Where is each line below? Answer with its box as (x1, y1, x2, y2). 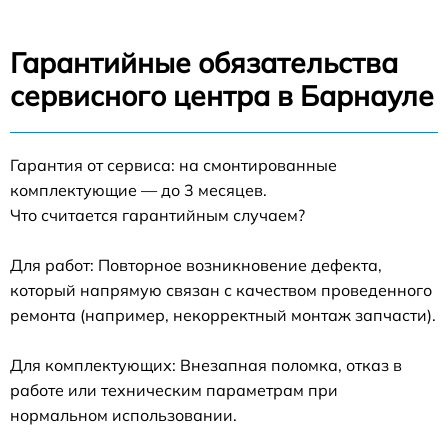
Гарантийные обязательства (10, 45, 398, 80)
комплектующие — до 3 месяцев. (10, 180, 267, 200)
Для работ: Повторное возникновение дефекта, (10, 255, 382, 275)
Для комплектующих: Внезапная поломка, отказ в (10, 355, 402, 375)
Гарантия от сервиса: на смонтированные (10, 155, 337, 175)
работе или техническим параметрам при (10, 380, 338, 400)
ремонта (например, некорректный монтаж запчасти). (10, 305, 436, 325)
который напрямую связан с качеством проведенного (10, 280, 432, 300)
